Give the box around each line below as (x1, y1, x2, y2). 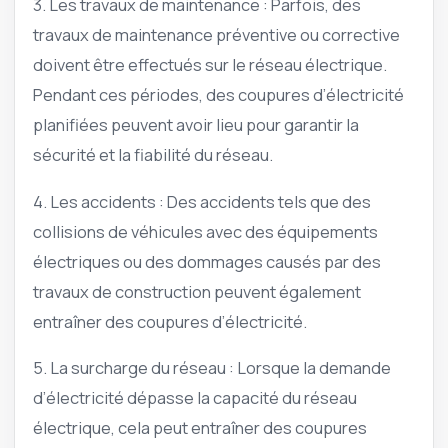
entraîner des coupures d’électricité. (33, 309, 307, 333)
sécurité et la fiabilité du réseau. (33, 143, 273, 167)
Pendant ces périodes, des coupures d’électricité (33, 83, 404, 107)
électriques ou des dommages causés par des (33, 249, 381, 273)
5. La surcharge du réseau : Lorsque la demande (33, 355, 391, 379)
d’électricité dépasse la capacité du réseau (33, 385, 357, 409)
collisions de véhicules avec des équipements (33, 219, 378, 243)
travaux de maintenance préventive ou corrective (33, 23, 400, 47)
